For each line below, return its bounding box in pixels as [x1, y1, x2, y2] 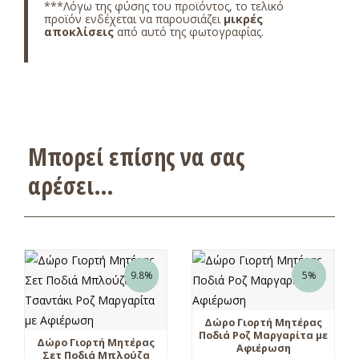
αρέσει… [28, 168, 114, 202]
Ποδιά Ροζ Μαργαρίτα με [199, 328, 328, 342]
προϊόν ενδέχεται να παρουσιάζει [44, 10, 224, 26]
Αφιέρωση [236, 341, 291, 355]
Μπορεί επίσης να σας [28, 139, 244, 173]
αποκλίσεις [44, 23, 114, 39]
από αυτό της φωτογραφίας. [114, 23, 264, 39]
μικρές [224, 10, 263, 26]
